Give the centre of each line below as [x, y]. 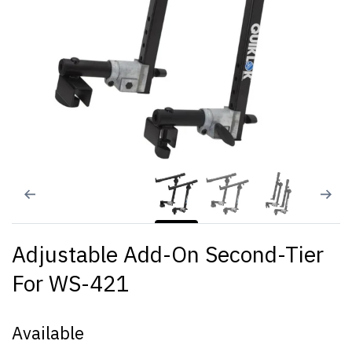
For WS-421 [71, 283]
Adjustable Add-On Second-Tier [168, 254]
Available [48, 333]
